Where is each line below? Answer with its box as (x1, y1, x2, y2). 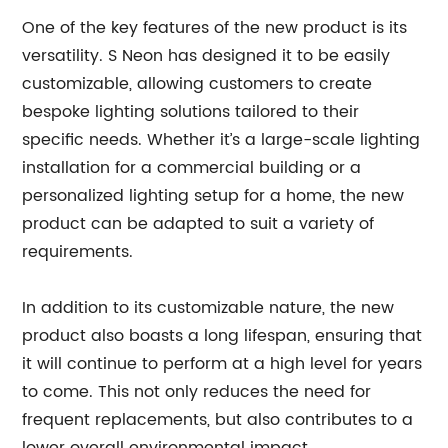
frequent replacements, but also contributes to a (22, 407, 414, 433)
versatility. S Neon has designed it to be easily (22, 43, 391, 69)
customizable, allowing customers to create (22, 71, 373, 97)
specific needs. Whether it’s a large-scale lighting (22, 127, 421, 153)
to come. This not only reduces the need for (22, 379, 372, 405)
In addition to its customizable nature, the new (22, 295, 395, 321)
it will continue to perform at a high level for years (22, 351, 423, 377)
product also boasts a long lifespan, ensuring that (22, 323, 423, 349)
